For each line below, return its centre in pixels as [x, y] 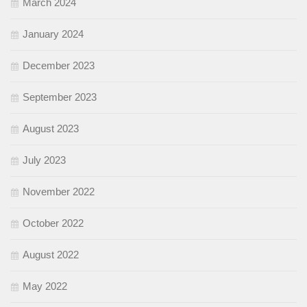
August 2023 [51, 129]
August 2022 [51, 255]
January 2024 [53, 34]
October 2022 [53, 223]
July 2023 [44, 160]
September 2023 [60, 97]
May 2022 [45, 286]
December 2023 [59, 66]
